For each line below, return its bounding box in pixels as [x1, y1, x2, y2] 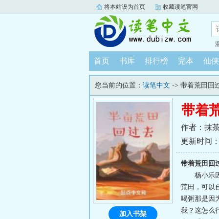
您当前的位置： [95, 82, 143, 89]
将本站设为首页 [104, 3, 145, 10]
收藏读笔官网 [163, 3, 198, 10]
